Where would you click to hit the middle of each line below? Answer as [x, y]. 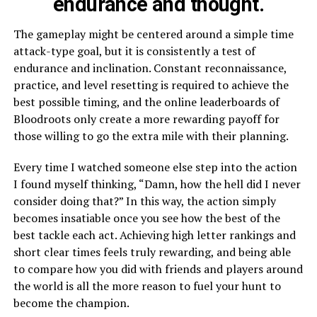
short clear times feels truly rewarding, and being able [152, 252]
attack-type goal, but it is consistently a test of [134, 51]
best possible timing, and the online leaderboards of [146, 102]
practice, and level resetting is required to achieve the [151, 85]
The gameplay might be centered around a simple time [153, 34]
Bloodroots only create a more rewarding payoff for [146, 119]
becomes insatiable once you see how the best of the [146, 218]
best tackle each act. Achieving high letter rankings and [154, 235]
